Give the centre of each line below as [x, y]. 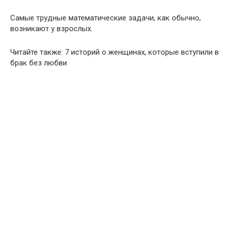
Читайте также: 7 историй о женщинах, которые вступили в [114, 52]
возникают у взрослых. [51, 29]
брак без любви [39, 63]
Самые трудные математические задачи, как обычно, [106, 18]
